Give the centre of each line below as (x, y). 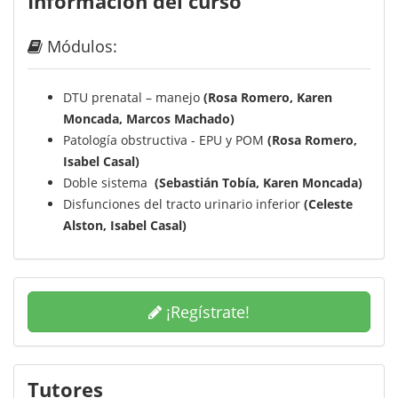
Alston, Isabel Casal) (125, 226)
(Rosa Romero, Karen (268, 98)
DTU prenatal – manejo (133, 98)
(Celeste (328, 204)
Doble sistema (109, 183)
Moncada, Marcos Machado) (149, 119)
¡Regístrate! (206, 312)
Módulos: (80, 47)
